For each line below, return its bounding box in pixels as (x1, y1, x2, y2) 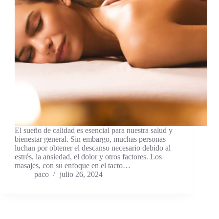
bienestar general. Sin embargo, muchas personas (15, 135, 166, 144)
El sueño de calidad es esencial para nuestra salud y (15, 126, 173, 135)
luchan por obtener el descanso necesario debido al (15, 144, 171, 153)
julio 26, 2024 (60, 170, 103, 179)
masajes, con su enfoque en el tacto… (15, 161, 131, 170)
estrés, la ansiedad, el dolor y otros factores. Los (15, 153, 162, 161)
